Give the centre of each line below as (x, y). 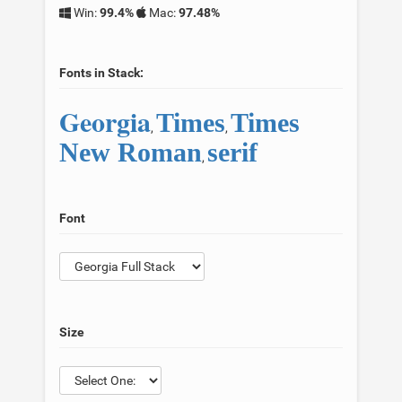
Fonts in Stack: (101, 73)
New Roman (131, 152)
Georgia (105, 121)
